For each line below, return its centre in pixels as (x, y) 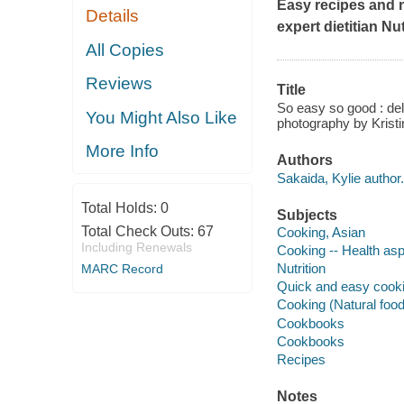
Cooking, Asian (321, 233)
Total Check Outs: (139, 231)
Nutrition (301, 269)
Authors (304, 161)
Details (113, 16)
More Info (123, 151)
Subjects (307, 215)
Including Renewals (136, 247)
